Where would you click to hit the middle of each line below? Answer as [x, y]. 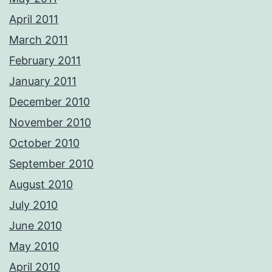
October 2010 [44, 143]
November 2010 [50, 123]
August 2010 [41, 185]
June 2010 [36, 226]
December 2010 [49, 102]
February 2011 [45, 61]
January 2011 [43, 81]
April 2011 [34, 19]
